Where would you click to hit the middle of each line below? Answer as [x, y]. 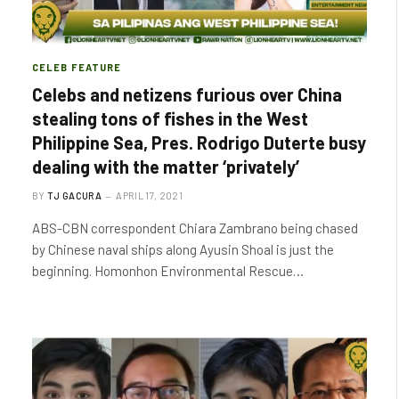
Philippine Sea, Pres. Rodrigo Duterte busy [199, 142]
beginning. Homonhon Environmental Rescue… [168, 270]
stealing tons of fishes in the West [170, 118]
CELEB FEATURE [77, 67]
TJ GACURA [74, 195]
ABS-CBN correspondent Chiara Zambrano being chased [195, 228]
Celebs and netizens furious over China [187, 94]
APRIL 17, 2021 [149, 195]
